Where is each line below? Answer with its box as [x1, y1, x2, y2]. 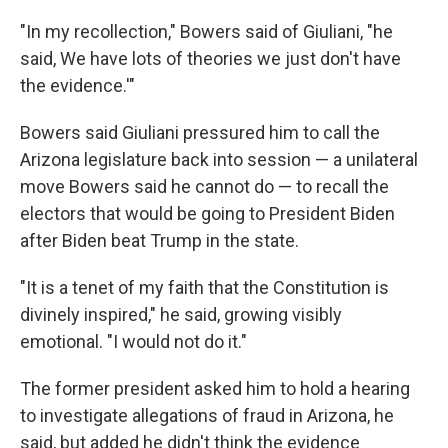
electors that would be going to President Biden [20, 202, 395, 224]
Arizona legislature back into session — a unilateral [20, 148, 418, 170]
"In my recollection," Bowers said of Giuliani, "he [20, 20, 393, 42]
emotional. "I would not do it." [20, 330, 247, 352]
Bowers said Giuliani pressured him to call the [20, 121, 380, 143]
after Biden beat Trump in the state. [20, 229, 299, 251]
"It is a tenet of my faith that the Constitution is [20, 276, 389, 298]
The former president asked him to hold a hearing [20, 377, 410, 399]
